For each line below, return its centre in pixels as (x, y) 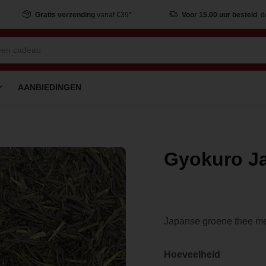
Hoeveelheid (192, 254)
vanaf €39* (113, 15)
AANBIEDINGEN (50, 87)
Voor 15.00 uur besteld (219, 15)
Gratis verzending (65, 15)
